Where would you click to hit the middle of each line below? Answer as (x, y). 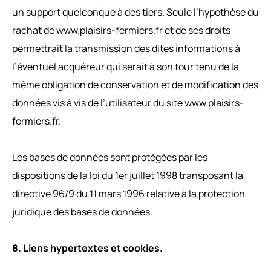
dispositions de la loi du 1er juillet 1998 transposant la (128, 175)
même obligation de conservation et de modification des (135, 84)
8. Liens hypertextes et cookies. (87, 248)
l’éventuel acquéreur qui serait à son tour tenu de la (126, 66)
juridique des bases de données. (82, 211)
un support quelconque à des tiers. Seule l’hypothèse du (135, 12)
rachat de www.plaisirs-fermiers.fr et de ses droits (121, 30)
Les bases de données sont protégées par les (110, 157)
